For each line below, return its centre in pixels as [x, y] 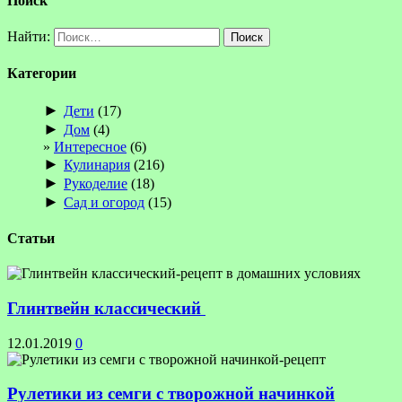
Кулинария [97, 164]
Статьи [31, 238]
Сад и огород [104, 202]
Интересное [90, 146]
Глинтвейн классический [106, 308]
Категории [42, 74]
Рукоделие [96, 183]
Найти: [29, 36]
